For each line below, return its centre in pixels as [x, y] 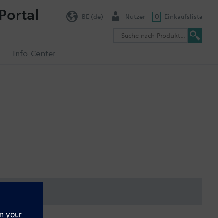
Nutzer [135, 16]
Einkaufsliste [183, 16]
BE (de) [92, 16]
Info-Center [34, 53]
